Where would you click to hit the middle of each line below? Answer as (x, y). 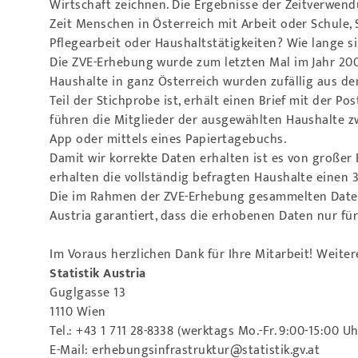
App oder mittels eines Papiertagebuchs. (168, 139)
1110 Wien (78, 312)
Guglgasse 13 (88, 293)
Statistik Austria (98, 274)
